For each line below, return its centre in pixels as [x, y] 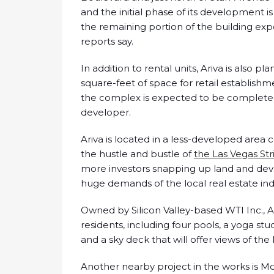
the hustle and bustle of [137, 154]
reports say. [107, 42]
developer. [106, 113]
